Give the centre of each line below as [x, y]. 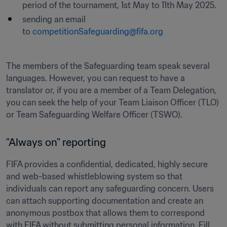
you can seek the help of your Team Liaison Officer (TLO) [112, 102]
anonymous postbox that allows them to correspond [105, 213]
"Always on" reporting [57, 142]
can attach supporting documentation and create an [105, 201]
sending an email [54, 19]
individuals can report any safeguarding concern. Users [110, 188]
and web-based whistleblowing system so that [94, 176]
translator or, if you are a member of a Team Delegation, [111, 90]
